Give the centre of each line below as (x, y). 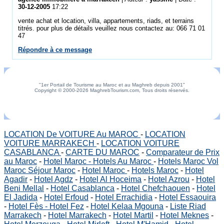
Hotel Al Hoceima (110, 179)
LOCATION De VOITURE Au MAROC (72, 134)
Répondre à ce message (55, 50)
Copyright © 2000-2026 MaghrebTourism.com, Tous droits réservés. (112, 90)
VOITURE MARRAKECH (50, 143)
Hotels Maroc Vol (188, 161)
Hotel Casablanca (82, 188)
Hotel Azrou (169, 179)
